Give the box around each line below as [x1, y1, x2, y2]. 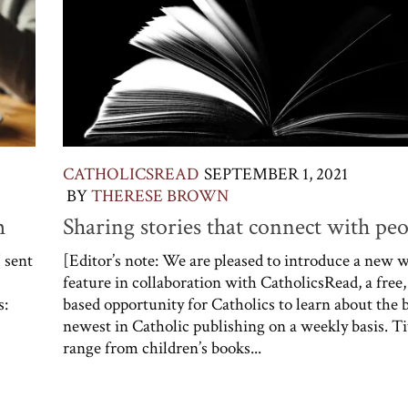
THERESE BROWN [91, 185, 229, 209]
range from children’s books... [63, 337, 261, 361]
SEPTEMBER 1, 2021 [204, 163, 348, 187]
